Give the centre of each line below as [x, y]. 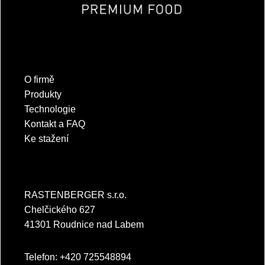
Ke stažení [46, 138]
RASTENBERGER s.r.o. [75, 195]
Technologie [50, 109]
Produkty [43, 94]
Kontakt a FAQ [55, 124]
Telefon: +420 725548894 [78, 257]
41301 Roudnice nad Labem [84, 224]
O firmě [39, 79]
